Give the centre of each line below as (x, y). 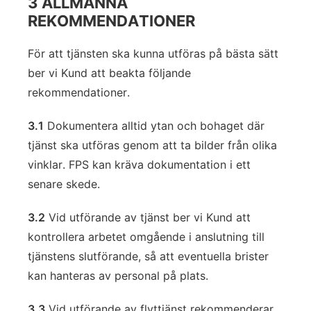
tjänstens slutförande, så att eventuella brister (148, 256)
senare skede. (64, 184)
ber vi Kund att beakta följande (109, 73)
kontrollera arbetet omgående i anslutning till (146, 237)
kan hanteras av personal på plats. (118, 276)
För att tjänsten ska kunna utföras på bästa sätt (153, 53)
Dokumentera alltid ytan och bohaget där (154, 126)
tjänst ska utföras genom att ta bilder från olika (152, 145)
